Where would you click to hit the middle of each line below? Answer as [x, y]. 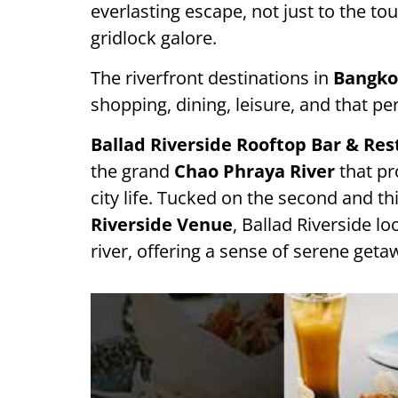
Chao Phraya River [255, 171]
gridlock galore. [154, 38]
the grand [132, 171]
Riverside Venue [162, 224]
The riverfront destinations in [212, 78]
